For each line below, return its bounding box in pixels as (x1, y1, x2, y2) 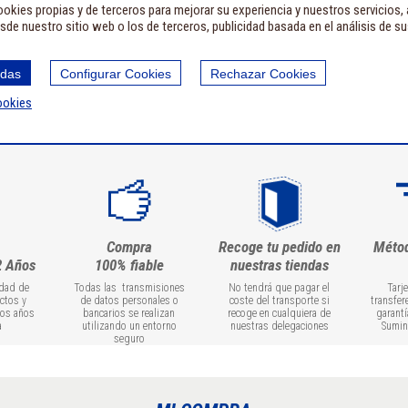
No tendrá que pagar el (229, 281, 330, 294)
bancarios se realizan (83, 307, 175, 320)
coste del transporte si (229, 294, 330, 307)
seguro (113, 332, 145, 345)
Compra (106, 238, 152, 256)
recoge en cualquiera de (228, 307, 331, 320)
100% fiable (94, 256, 164, 274)
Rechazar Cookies (210, 66, 316, 81)
